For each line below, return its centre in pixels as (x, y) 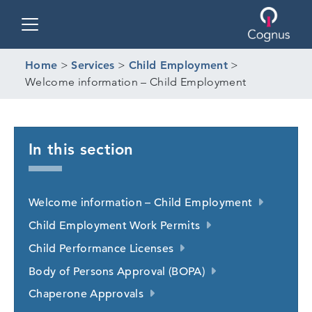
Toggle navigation (85, 40)
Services (93, 65)
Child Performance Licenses (101, 248)
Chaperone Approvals (86, 294)
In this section (81, 149)
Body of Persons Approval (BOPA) (117, 271)
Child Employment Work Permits (115, 225)
